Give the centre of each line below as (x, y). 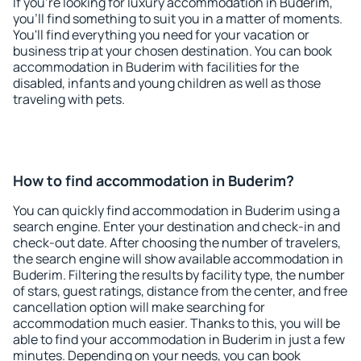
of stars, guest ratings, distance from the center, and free (180, 291)
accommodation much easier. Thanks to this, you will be (176, 323)
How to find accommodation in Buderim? (154, 180)
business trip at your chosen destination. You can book (172, 51)
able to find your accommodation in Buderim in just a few (179, 339)
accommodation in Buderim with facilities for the (156, 67)
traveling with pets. (69, 99)
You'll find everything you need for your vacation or (161, 35)
